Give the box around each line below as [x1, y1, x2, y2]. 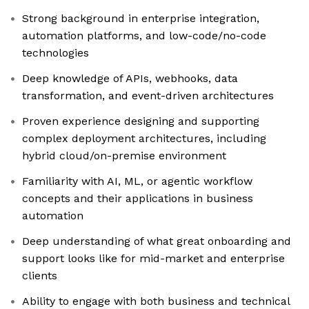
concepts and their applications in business [22, 192, 253, 206]
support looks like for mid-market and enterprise [22, 252, 285, 266]
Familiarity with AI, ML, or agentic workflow [22, 175, 252, 188]
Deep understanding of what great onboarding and [22, 235, 291, 248]
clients [22, 269, 57, 283]
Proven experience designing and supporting [22, 114, 259, 128]
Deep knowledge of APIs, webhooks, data [22, 72, 238, 86]
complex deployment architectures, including [22, 132, 266, 146]
